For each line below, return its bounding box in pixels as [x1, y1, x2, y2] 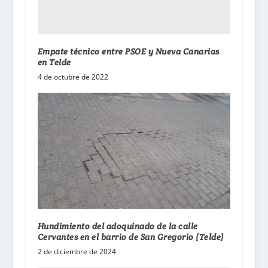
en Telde [37, 56, 71, 68]
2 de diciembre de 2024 [37, 246, 116, 257]
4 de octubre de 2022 [37, 71, 108, 82]
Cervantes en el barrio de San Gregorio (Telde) [37, 231, 224, 242]
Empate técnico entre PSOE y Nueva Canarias [37, 45, 220, 57]
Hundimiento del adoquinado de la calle [37, 220, 198, 232]
